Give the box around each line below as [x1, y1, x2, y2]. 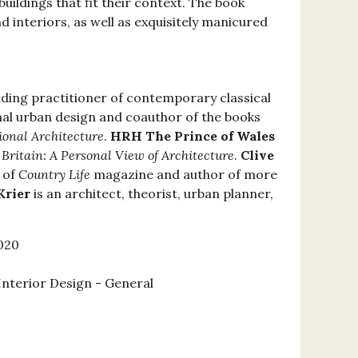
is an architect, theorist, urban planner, [30, 185, 273, 202]
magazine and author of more [89, 166, 277, 183]
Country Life [18, 166, 90, 183]
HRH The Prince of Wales [109, 128, 275, 145]
